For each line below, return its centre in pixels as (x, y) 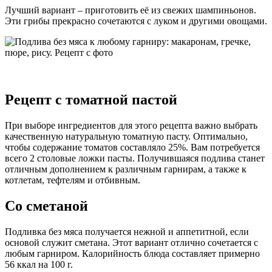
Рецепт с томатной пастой (91, 100)
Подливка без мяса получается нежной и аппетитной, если (127, 232)
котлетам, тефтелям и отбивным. (73, 180)
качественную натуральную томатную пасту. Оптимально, (126, 137)
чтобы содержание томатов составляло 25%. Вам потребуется (132, 148)
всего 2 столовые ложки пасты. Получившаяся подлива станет (135, 158)
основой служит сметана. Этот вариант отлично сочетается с (131, 243)
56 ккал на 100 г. (39, 265)
